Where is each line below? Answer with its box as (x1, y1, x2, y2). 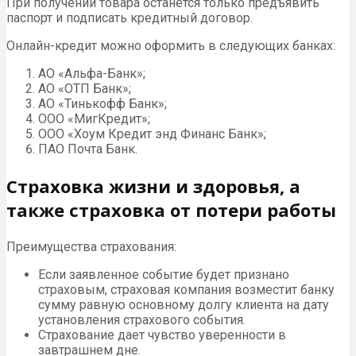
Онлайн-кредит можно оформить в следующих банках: (6, 37, 335, 53)
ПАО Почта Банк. (38, 141, 137, 157)
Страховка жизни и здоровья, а (6, 173, 300, 198)
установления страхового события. (38, 311, 246, 327)
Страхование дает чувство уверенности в (38, 327, 286, 342)
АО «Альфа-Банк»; (38, 65, 145, 81)
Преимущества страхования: (6, 238, 176, 254)
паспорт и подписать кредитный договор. (6, 10, 253, 25)
